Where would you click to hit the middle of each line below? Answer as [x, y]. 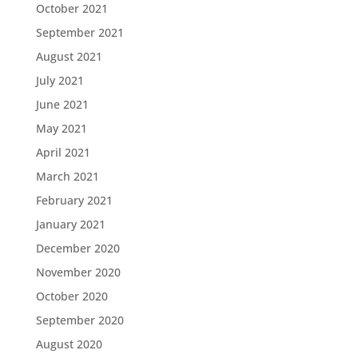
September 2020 [80, 320]
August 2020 [69, 344]
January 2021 [70, 224]
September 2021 [80, 32]
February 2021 [74, 200]
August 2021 [69, 56]
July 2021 [60, 80]
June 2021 [62, 104]
